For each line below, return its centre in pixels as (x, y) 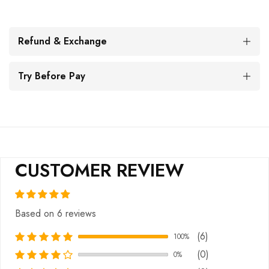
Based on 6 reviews (56, 214)
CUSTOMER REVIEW (99, 171)
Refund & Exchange (62, 41)
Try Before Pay (52, 76)
